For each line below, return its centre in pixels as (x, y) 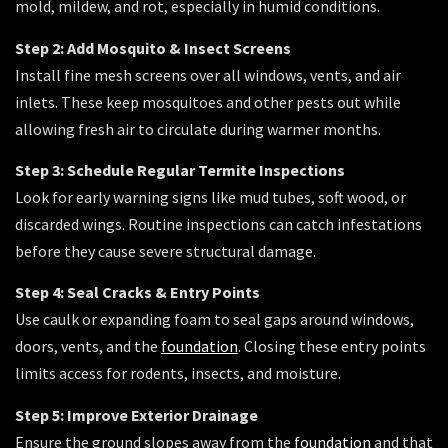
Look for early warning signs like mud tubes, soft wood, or (210, 197)
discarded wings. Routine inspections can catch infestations (218, 224)
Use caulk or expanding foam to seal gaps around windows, (214, 319)
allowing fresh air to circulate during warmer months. (198, 128)
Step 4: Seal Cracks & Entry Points (137, 292)
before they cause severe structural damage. (165, 251)
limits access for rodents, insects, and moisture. (178, 373)
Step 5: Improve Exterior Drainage (136, 414)
